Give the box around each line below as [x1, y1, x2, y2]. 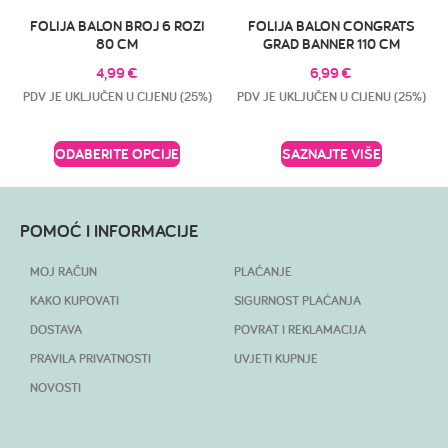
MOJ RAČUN [30, 263, 97, 281]
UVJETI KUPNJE [234, 350, 318, 368]
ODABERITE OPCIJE [55, 144, 179, 164]
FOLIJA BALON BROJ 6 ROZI [29, 16, 205, 36]
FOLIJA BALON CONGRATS [247, 16, 415, 36]
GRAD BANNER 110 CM [262, 34, 400, 54]
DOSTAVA [30, 321, 82, 339]
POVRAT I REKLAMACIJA [234, 321, 366, 339]
